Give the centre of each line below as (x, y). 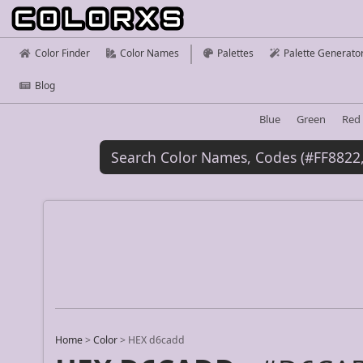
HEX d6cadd (157, 340)
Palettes (235, 53)
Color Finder (62, 53)
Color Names (149, 53)
